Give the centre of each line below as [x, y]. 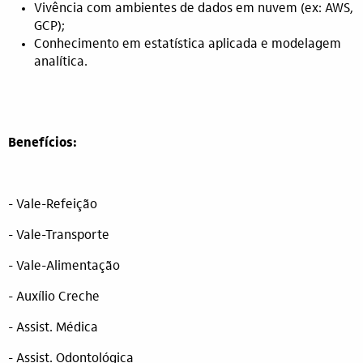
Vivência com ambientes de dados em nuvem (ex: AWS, [194, 9]
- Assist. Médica [53, 328]
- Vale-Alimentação [64, 267]
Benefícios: [43, 143]
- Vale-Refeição [53, 205]
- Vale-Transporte [59, 236]
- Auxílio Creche [54, 297]
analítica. [61, 62]
